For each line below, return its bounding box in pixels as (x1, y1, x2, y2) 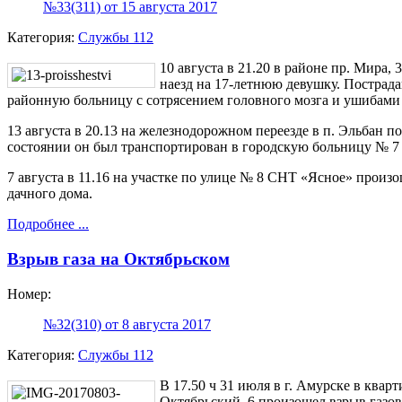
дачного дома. (7, 186, 92, 202)
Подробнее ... (7, 216, 89, 232)
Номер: (7, 285, 51, 301)
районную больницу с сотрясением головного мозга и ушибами (7, 92, 400, 109)
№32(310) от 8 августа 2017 (43, 316, 211, 332)
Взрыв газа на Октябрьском (7, 249, 230, 268)
